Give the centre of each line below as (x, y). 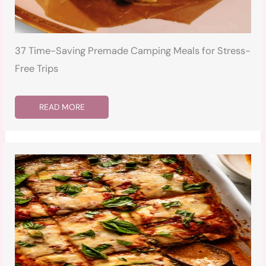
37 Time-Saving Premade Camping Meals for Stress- (133, 51)
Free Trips (37, 69)
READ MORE (62, 107)
